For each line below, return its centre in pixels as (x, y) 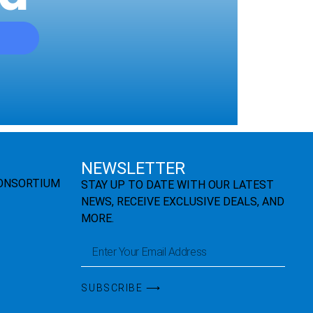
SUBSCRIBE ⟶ (121, 287)
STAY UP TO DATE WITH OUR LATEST (178, 185)
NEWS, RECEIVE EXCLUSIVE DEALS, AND (183, 202)
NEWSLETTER (133, 169)
